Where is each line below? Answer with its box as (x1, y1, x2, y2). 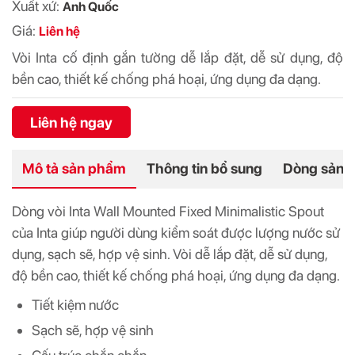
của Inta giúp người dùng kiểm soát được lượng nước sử (12, 224, 340, 241)
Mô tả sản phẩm (22, 160, 126, 177)
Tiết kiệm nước (32, 296, 119, 313)
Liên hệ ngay (30, 113, 113, 131)
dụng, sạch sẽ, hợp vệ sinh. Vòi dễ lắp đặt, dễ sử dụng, (12, 246, 327, 262)
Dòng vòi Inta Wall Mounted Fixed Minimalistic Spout (12, 203, 324, 219)
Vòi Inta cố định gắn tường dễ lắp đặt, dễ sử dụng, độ (12, 49, 343, 66)
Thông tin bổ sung (147, 160, 262, 177)
